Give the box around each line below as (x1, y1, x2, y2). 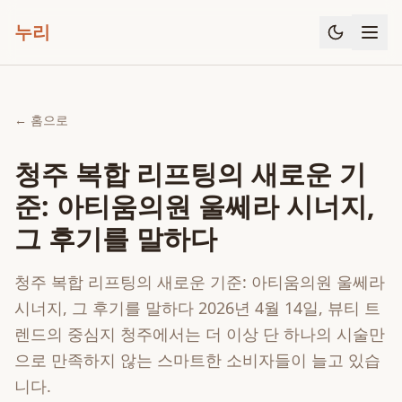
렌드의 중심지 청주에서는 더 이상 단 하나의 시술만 (14, 323, 385, 345)
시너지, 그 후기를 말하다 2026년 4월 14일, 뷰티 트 (14, 297, 380, 319)
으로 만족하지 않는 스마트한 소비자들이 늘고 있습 (14, 349, 380, 371)
